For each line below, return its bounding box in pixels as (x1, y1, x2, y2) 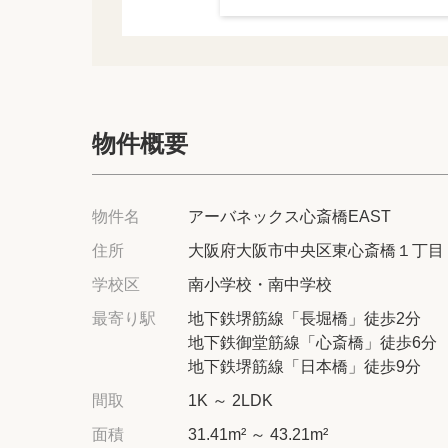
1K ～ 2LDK (188, 391, 273, 409)
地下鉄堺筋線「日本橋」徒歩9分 (188, 357, 421, 375)
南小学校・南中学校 (188, 275, 332, 293)
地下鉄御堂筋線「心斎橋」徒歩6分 (188, 333, 437, 351)
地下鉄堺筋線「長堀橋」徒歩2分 (188, 309, 421, 327)
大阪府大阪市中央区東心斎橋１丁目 (188, 241, 444, 259)
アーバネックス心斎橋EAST (188, 207, 391, 225)
